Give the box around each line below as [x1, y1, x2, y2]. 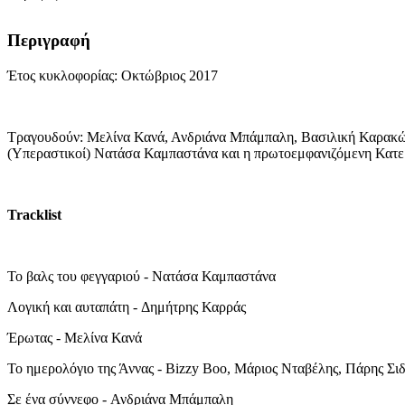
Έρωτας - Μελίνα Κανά [7, 329, 142, 345]
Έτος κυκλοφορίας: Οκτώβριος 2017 [7, 67, 218, 83]
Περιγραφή [7, 31, 90, 51]
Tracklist [7, 206, 61, 222]
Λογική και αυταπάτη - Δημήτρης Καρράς [7, 298, 246, 315]
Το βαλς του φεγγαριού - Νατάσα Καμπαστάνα [7, 268, 276, 284]
